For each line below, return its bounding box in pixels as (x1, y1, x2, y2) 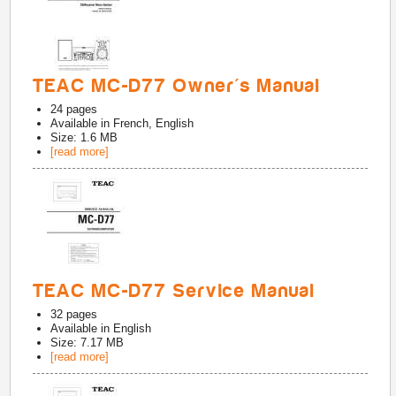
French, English (113, 117, 194, 130)
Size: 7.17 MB (50, 336, 125, 349)
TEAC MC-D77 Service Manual (33, 280, 316, 301)
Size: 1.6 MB (50, 131, 118, 144)
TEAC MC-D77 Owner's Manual (33, 75, 322, 96)
